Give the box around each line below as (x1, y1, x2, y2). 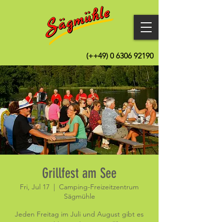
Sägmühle (63, 192, 95, 201)
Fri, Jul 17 (20, 182, 50, 191)
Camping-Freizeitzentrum (59, 182, 139, 191)
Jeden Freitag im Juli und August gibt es (15, 210, 144, 219)
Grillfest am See (42, 165, 116, 181)
